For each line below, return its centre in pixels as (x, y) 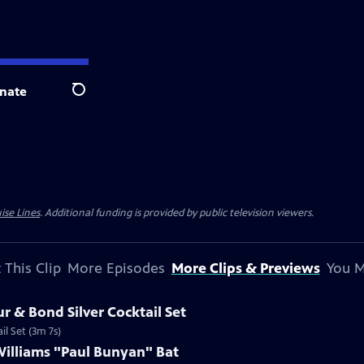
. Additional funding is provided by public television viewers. (177, 213)
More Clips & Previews (245, 268)
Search (91, 98)
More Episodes (116, 268)
